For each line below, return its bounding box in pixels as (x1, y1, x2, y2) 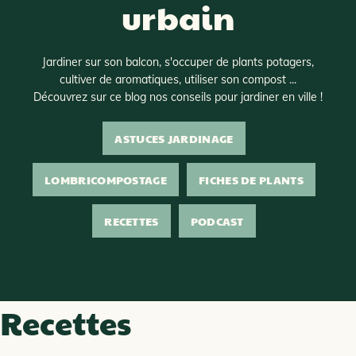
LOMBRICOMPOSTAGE (44, 172, 167, 188)
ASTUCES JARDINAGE (114, 130, 234, 146)
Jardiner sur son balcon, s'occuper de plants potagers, (42, 55, 314, 69)
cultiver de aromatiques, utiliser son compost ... (60, 72, 296, 87)
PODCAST (190, 213, 244, 229)
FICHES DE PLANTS (199, 172, 304, 188)
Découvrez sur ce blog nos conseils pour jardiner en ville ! (33, 90, 323, 104)
